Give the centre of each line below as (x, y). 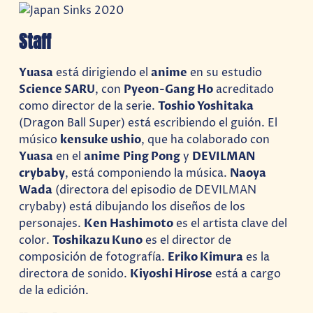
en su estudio (225, 72)
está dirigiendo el (102, 72)
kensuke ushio (101, 139)
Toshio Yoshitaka (206, 106)
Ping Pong (152, 156)
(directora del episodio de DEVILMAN (155, 190)
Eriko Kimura (206, 257)
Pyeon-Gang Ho (169, 89)
